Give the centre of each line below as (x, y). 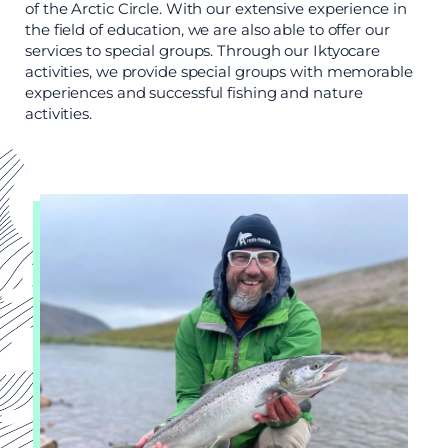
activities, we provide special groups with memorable (219, 71)
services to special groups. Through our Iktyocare (203, 50)
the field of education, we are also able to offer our (207, 29)
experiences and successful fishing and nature (194, 92)
